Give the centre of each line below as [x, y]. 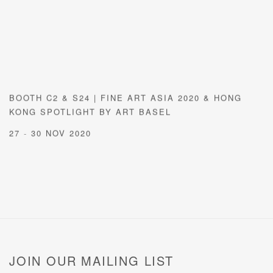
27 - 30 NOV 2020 [50, 133]
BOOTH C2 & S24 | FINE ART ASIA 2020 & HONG [126, 97]
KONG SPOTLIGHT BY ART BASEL [90, 112]
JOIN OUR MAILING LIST [91, 260]
